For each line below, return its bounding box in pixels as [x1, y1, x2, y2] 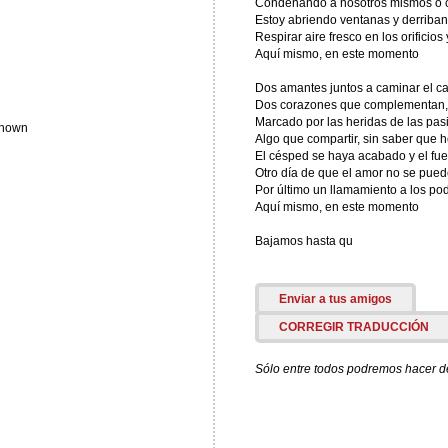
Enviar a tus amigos [278, 292, 392, 306]
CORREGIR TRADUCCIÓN [278, 320, 429, 334]
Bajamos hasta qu [254, 234, 353, 248]
